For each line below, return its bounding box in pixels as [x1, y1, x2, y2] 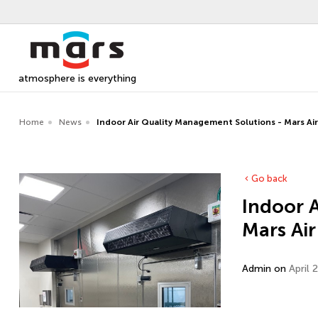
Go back [251, 173, 287, 184]
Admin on [242, 263, 289, 275]
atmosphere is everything [18, 72, 136, 84]
